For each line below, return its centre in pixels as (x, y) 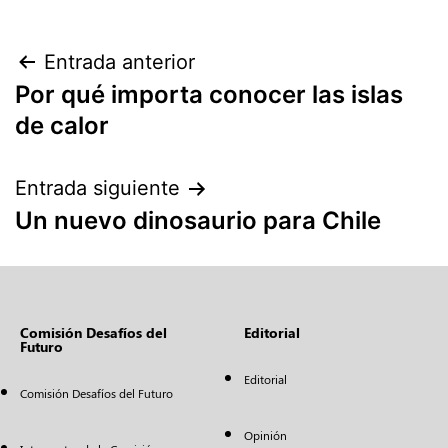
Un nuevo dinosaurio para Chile (198, 220)
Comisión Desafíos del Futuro (96, 393)
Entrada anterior (119, 62)
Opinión (265, 435)
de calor (62, 125)
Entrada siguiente (97, 188)
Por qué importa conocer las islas (209, 94)
